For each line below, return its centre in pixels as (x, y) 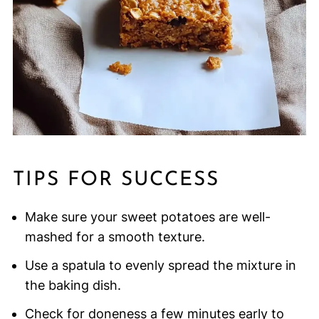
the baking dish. (73, 286)
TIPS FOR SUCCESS (116, 181)
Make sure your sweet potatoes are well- (147, 217)
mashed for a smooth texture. (115, 237)
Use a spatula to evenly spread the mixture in (160, 266)
